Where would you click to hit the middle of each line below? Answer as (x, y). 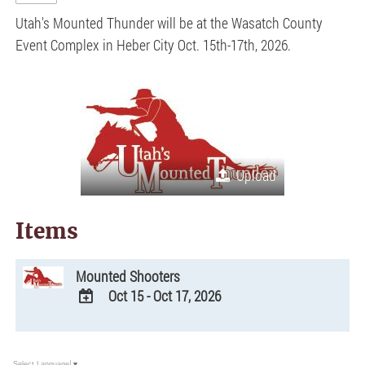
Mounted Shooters (128, 277)
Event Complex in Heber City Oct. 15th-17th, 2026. (154, 45)
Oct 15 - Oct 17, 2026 (165, 296)
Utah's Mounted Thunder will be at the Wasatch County (169, 23)
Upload (256, 175)
